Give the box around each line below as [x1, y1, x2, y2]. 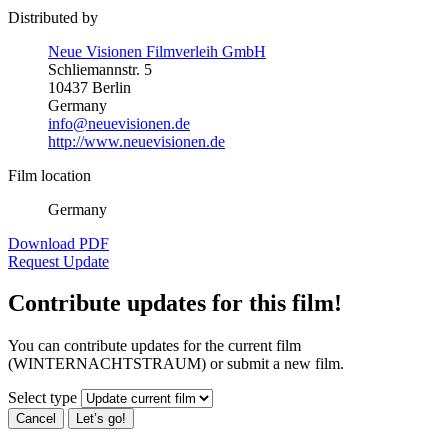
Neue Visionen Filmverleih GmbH [48, 42, 266, 60]
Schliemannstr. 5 [48, 60, 152, 78]
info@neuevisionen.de [48, 114, 190, 132]
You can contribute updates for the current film [8, 337, 301, 355]
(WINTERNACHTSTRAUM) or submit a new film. [8, 355, 344, 373]
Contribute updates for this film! [8, 290, 342, 317]
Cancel [16, 411, 56, 427]
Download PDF [8, 234, 109, 252]
